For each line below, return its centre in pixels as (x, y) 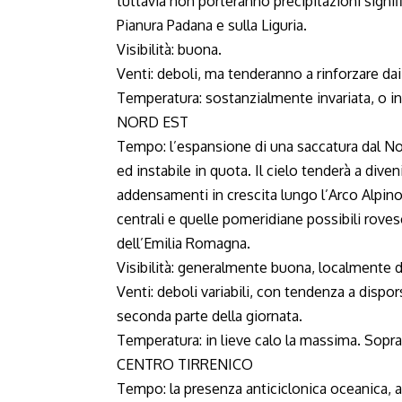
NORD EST (153, 122)
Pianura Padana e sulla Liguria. (212, 25)
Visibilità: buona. (169, 49)
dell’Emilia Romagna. (184, 243)
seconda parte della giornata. (210, 316)
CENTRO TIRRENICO (185, 364)
